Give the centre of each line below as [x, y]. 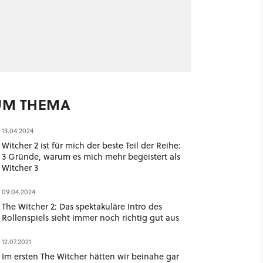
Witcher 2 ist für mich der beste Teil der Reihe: [91, 145]
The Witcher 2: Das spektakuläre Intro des [82, 206]
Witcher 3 [20, 168]
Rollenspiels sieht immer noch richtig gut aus [90, 218]
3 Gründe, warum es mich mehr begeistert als [91, 156]
